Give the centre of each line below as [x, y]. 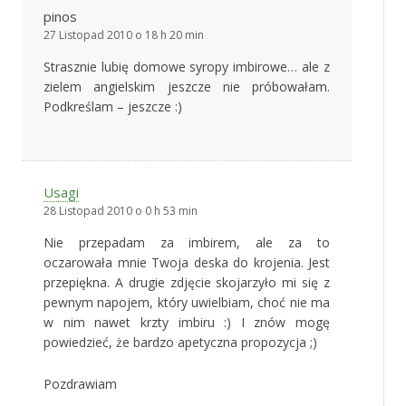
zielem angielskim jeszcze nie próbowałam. [187, 86]
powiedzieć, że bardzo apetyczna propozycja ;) [180, 342]
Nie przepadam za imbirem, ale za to [187, 242]
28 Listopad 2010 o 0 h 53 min [121, 210]
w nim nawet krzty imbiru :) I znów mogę [187, 322]
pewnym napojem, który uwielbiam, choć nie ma [187, 302]
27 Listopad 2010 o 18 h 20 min [124, 34]
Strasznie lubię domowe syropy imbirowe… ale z [187, 66]
